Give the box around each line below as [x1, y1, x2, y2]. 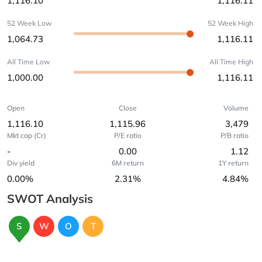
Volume [223, 104, 249, 112]
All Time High [209, 57, 253, 66]
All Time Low [7, 57, 50, 66]
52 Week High [208, 19, 253, 27]
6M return [111, 158, 144, 167]
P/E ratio [113, 131, 142, 140]
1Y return [218, 158, 249, 167]
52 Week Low [7, 19, 51, 27]
